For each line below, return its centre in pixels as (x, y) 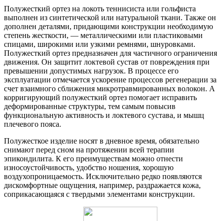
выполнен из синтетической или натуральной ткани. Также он (110, 17)
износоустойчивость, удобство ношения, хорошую (89, 167)
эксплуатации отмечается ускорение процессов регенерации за (110, 79)
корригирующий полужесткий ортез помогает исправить (100, 97)
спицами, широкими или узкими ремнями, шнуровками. (100, 44)
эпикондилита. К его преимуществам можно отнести (93, 158)
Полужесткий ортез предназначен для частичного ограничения (110, 53)
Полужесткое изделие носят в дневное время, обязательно (102, 141)
